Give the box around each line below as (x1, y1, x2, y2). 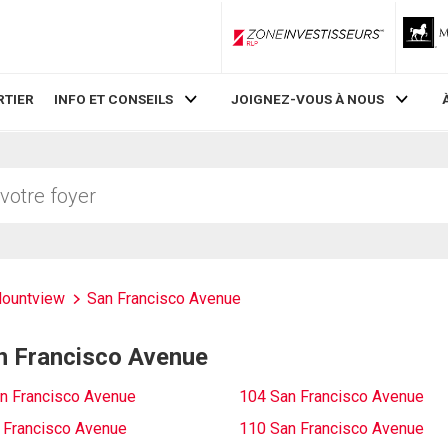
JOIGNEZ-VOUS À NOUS (230, 91, 384, 108)
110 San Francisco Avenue (239, 419, 424, 438)
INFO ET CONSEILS (54, 91, 174, 108)
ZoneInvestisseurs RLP (306, 37, 446, 52)
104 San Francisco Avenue (239, 387, 424, 406)
